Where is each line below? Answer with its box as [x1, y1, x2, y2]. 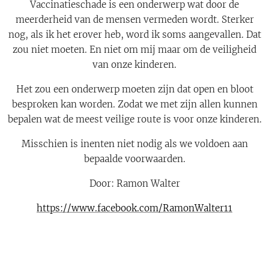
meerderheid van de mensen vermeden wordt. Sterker [15, 14, 254, 26]
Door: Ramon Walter [89, 178, 180, 190]
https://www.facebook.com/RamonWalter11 [37, 202, 232, 214]
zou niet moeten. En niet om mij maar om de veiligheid [13, 44, 256, 56]
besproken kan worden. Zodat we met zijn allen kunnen [11, 98, 258, 110]
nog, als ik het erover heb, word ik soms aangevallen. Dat [8, 29, 261, 41]
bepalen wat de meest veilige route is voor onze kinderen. [7, 113, 262, 125]
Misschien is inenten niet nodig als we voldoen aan [21, 138, 248, 150]
